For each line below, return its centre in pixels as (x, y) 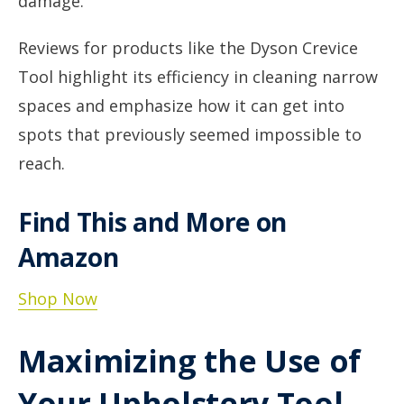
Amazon (69, 257)
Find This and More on (153, 222)
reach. (41, 163)
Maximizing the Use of (189, 361)
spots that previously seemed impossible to (190, 134)
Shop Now (58, 298)
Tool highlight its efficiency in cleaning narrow (198, 77)
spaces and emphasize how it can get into (181, 106)
